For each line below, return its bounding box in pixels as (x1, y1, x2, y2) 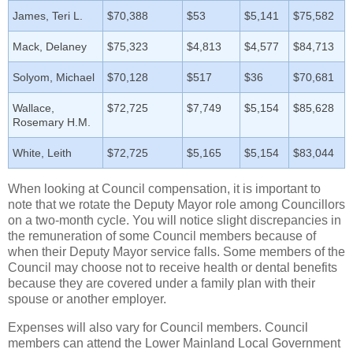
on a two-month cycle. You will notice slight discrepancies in (8, 214, 341, 228)
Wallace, (13, 102, 54, 115)
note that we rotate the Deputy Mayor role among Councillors (8, 198, 345, 212)
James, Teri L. (13, 9, 83, 23)
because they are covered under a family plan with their (8, 277, 315, 291)
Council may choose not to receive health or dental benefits (8, 261, 337, 275)
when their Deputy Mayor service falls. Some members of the (8, 245, 345, 259)
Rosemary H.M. (13, 116, 91, 129)
